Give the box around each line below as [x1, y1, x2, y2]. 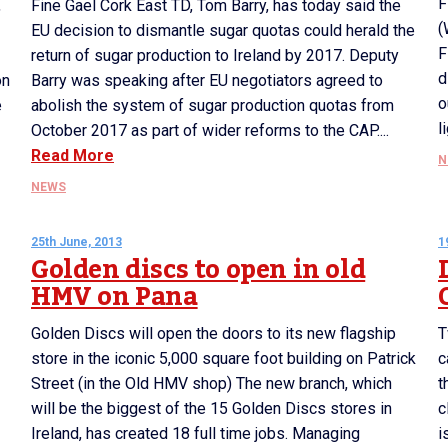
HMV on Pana [31, 272, 198, 322]
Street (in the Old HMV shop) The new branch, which [31, 374, 392, 393]
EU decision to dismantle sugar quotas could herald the [31, 21, 415, 40]
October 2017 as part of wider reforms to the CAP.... [31, 121, 389, 140]
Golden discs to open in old [31, 245, 366, 295]
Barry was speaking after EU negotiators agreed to [31, 71, 383, 90]
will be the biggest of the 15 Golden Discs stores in [31, 399, 392, 418]
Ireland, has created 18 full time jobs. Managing [31, 424, 360, 443]
